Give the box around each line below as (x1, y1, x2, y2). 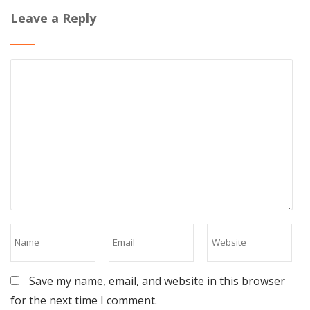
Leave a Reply (10, 9, 96, 26)
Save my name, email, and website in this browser (29, 273, 285, 289)
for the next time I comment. (10, 293, 157, 309)
